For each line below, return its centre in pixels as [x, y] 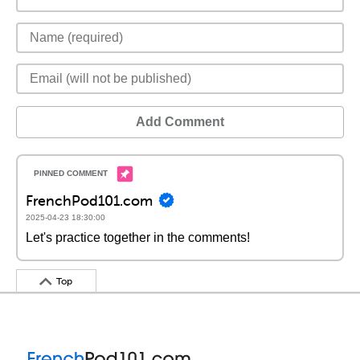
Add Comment [180, 122]
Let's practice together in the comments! [138, 237]
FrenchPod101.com [89, 200]
